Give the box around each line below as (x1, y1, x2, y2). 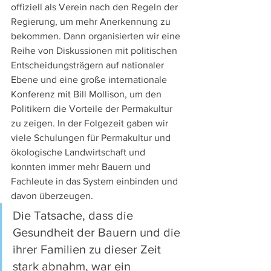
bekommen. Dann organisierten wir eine (11, 31, 183, 42)
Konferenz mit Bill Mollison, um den (11, 89, 164, 100)
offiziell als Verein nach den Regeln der (11, 2, 180, 13)
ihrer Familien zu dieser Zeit (13, 243, 164, 256)
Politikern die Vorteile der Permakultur (11, 103, 175, 114)
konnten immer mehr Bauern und (11, 162, 153, 172)
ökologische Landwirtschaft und (11, 147, 148, 158)
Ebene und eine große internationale (11, 74, 169, 85)
